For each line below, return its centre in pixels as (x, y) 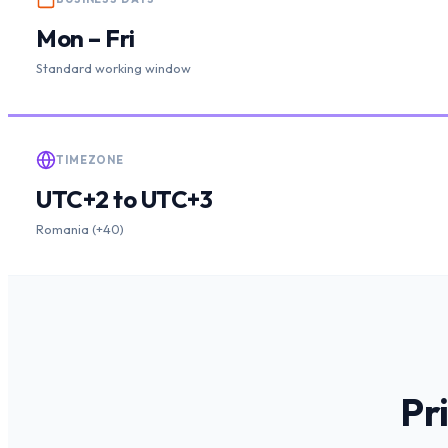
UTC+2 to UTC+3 (124, 199)
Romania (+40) (80, 229)
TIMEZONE (90, 160)
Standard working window (113, 68)
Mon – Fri (85, 38)
